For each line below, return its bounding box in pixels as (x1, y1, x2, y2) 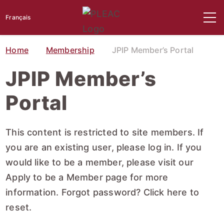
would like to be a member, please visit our (5, 157, 193, 167)
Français (5, 13, 31, 21)
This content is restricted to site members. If (5, 127, 204, 137)
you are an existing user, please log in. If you (5, 142, 202, 152)
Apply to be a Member (5, 172, 103, 182)
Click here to (143, 187, 199, 197)
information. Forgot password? (5, 187, 143, 197)
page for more (102, 172, 168, 182)
